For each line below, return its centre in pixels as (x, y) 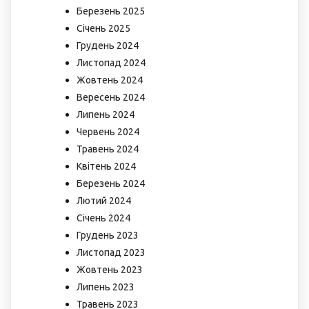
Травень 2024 (108, 149)
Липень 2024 (106, 114)
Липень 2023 (106, 287)
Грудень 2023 (108, 235)
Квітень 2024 (106, 166)
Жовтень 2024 (110, 80)
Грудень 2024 (108, 45)
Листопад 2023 (111, 252)
